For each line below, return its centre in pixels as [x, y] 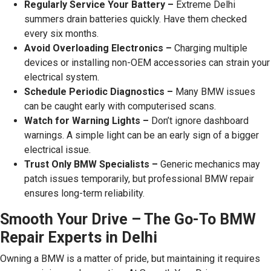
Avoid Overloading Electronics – [99, 48]
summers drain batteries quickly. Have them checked [135, 19]
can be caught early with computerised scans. [120, 106]
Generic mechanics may [209, 164]
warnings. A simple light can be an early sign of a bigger [142, 135]
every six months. [61, 34]
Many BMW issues [214, 92]
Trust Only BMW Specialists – [91, 164]
